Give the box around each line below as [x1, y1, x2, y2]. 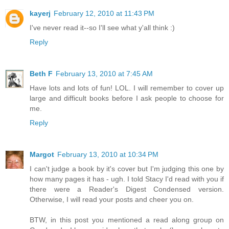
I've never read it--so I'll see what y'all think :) [30, 23, 175, 32]
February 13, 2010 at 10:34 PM [57, 150, 158, 158]
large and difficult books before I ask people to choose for [30, 94, 224, 102]
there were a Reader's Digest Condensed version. [30, 185, 224, 193]
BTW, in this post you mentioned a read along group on [30, 215, 224, 224]
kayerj [30, 9, 51, 17]
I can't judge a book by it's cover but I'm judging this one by [30, 164, 224, 173]
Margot [30, 150, 54, 158]
